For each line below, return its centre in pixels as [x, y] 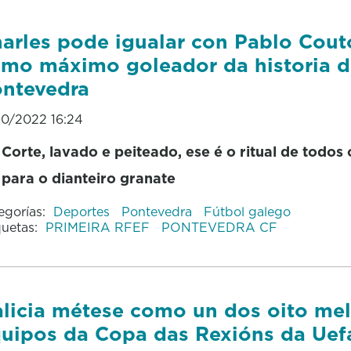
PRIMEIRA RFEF [99, 227]
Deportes [83, 211]
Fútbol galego [247, 211]
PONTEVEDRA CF [219, 227]
